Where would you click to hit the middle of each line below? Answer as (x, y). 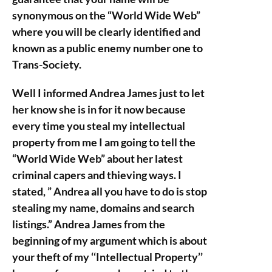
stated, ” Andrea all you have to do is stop (110, 191)
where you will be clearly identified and (106, 32)
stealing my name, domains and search (103, 208)
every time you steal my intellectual (99, 126)
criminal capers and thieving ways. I (97, 175)
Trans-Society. (47, 64)
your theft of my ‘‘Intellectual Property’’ (107, 257)
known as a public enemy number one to (107, 48)
